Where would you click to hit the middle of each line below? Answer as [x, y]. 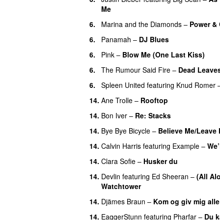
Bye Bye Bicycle [126, 130]
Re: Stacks [153, 115]
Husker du [161, 161]
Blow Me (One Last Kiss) [164, 54]
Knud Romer [196, 85]
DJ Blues [154, 39]
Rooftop [154, 100]
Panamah [116, 39]
